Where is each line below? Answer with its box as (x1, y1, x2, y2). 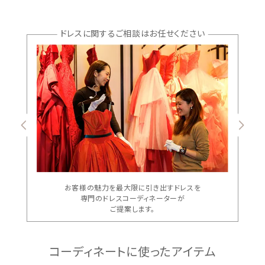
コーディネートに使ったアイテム (49, 242, 216, 260)
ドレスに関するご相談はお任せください (60, 27, 205, 40)
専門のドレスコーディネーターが (80, 192, 185, 203)
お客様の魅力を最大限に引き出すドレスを (64, 182, 201, 192)
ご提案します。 (109, 203, 156, 214)
